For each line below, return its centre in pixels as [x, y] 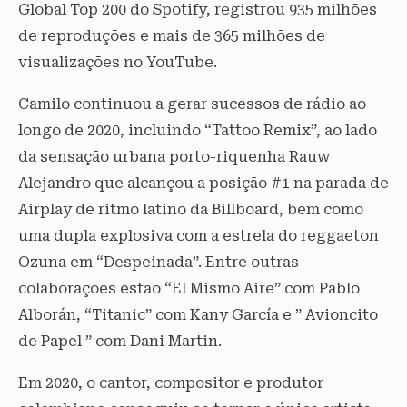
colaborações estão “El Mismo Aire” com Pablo [189, 288]
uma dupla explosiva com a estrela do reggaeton [199, 235]
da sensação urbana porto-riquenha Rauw [174, 156]
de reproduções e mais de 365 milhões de [172, 35]
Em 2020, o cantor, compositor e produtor [171, 382]
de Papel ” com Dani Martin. [120, 341]
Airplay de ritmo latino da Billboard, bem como [191, 209]
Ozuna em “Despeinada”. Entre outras [159, 262]
